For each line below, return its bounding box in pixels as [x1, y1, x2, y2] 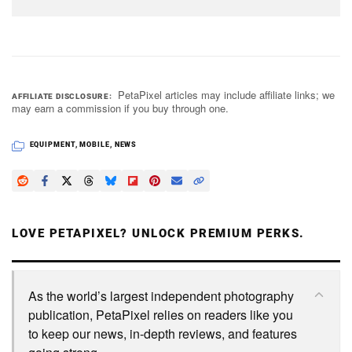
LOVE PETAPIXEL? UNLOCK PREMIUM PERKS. [12, 225, 305, 240]
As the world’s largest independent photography [28, 286, 294, 305]
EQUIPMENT [29, 140, 75, 148]
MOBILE [79, 140, 110, 148]
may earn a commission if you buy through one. [12, 100, 229, 115]
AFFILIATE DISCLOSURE [12, 91, 110, 101]
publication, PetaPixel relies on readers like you [28, 305, 293, 324]
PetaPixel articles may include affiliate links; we [118, 86, 335, 102]
